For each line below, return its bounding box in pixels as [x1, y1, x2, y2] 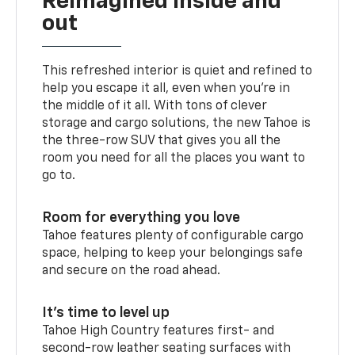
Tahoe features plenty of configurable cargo [42, 229, 304, 242]
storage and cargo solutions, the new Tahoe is [42, 116, 311, 130]
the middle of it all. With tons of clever [42, 99, 268, 113]
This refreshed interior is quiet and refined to [42, 64, 313, 78]
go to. [42, 169, 76, 182]
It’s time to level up [42, 305, 170, 320]
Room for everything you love [42, 210, 241, 225]
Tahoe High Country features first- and [42, 324, 275, 338]
